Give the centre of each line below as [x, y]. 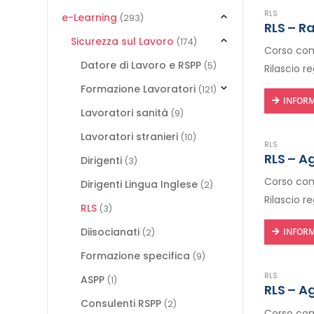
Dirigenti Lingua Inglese [139, 184]
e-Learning [89, 18]
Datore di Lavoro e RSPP [141, 65]
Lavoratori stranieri [129, 137]
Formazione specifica [135, 256]
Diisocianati [110, 232]
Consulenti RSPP [121, 303]
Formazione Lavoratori [138, 89]
